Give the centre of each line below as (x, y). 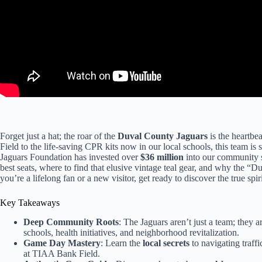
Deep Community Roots (71, 222)
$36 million (162, 157)
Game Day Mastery (62, 243)
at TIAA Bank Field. (62, 254)
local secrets (166, 243)
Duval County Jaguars (163, 136)
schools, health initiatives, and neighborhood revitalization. (131, 233)
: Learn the (122, 243)
